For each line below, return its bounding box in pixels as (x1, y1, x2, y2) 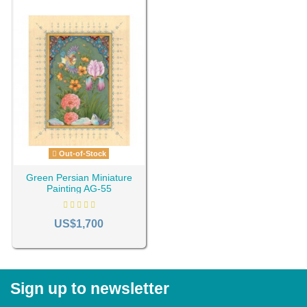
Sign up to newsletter (10, 280, 169, 297)
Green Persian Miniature (25, 172, 132, 184)
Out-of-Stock (56, 149, 106, 158)
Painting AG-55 (46, 183, 112, 195)
